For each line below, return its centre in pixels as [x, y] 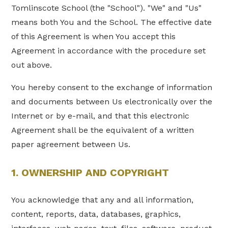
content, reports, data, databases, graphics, [96, 214]
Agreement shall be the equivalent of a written [103, 130]
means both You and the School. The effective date [112, 22]
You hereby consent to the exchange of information [112, 87]
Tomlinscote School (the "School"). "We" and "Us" [107, 8]
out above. [32, 65]
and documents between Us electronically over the [112, 102]
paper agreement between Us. [71, 144]
